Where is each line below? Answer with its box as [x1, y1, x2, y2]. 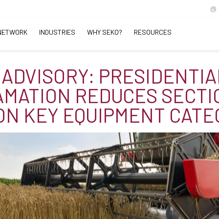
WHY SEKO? [87, 28, 122, 36]
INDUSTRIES [39, 28, 75, 36]
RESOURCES [134, 28, 172, 36]
